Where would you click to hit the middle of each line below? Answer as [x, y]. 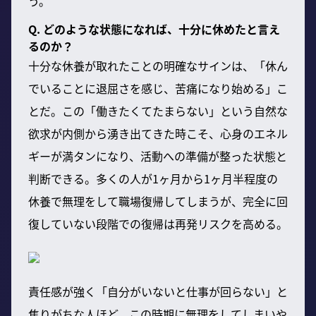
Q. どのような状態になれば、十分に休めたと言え [154, 29]
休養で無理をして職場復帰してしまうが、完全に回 [158, 201]
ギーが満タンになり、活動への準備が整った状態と [158, 156]
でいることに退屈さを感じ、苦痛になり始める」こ [158, 88]
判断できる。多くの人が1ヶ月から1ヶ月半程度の [153, 178]
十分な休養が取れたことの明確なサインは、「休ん [158, 65]
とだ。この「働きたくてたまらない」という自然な [158, 110]
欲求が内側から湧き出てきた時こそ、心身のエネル [158, 133]
